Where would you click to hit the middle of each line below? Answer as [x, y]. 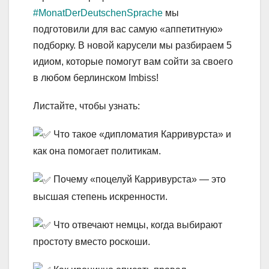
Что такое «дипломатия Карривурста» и [141, 134]
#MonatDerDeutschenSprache [98, 13]
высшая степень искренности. [100, 196]
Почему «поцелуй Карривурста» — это [138, 180]
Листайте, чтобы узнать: [86, 106]
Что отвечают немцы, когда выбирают [137, 225]
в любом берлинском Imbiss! [96, 78]
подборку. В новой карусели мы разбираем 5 [132, 46]
